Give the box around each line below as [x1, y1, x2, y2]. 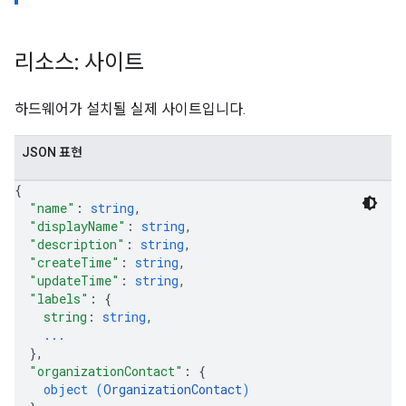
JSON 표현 [22, 145, 82, 159]
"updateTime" [29, 272, 120, 289]
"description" [29, 236, 125, 253]
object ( [43, 381, 103, 398]
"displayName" [29, 217, 126, 235]
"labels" [29, 290, 89, 307]
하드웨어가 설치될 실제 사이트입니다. [14, 101, 246, 118]
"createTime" [29, 254, 120, 271]
